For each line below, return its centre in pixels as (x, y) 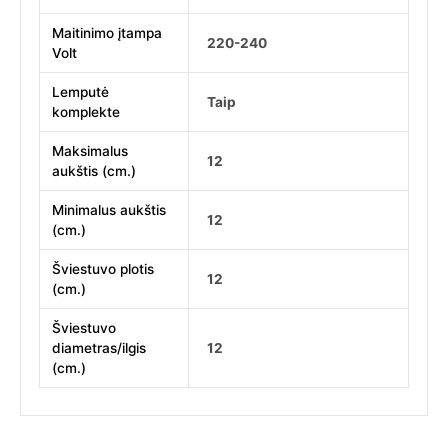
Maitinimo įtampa (107, 32)
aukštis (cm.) (94, 170)
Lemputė (81, 91)
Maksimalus (90, 150)
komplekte (86, 111)
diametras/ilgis (99, 347)
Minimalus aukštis (109, 209)
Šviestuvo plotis (103, 268)
